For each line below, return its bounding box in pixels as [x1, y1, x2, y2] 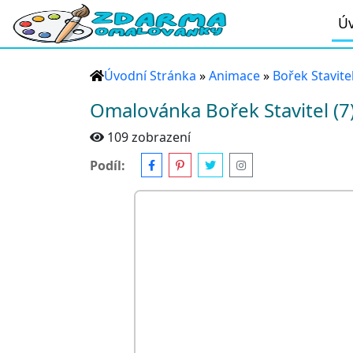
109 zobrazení [107, 128, 191, 146]
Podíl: [90, 156, 125, 174]
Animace [209, 67, 260, 84]
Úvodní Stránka [104, 67, 196, 84]
